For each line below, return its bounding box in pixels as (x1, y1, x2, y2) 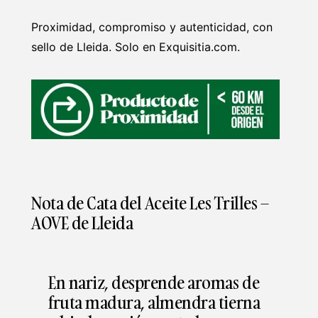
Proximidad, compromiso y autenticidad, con (31, 19, 273, 34)
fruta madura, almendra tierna (48, 290, 261, 314)
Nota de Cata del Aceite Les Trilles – (31, 190, 269, 214)
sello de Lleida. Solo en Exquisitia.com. (31, 39, 240, 54)
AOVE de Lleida (31, 210, 133, 234)
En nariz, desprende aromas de (48, 270, 260, 294)
